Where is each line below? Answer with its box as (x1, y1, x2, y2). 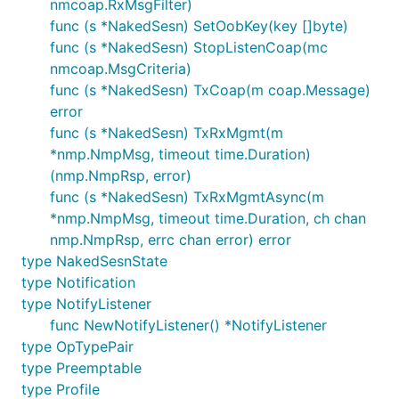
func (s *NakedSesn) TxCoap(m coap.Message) (50, 81, 370, 99)
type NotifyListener (21, 295, 151, 313)
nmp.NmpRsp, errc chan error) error (50, 231, 291, 248)
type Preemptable (21, 359, 142, 377)
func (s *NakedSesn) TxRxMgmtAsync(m (50, 188, 324, 206)
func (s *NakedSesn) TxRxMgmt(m (50, 124, 283, 142)
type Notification (21, 273, 135, 291)
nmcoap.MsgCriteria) (50, 60, 191, 77)
